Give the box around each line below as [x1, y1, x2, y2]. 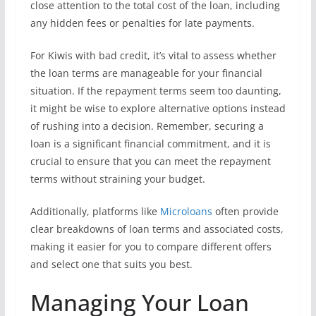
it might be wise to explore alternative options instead [30, 102, 286, 115]
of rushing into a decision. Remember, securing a [30, 119, 264, 133]
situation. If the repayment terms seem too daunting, [30, 84, 281, 97]
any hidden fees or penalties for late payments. [30, 16, 255, 30]
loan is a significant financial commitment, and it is [30, 137, 271, 150]
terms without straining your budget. [30, 172, 205, 186]
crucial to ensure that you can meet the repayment [30, 154, 271, 168]
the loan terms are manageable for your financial [30, 66, 262, 80]
